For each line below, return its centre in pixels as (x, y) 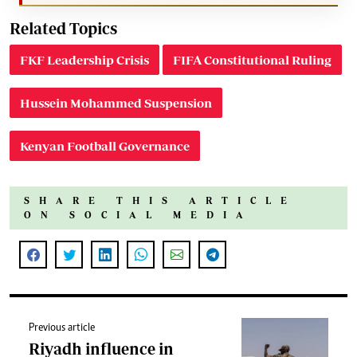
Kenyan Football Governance (105, 146)
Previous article (62, 329)
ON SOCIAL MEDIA (138, 215)
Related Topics (63, 29)
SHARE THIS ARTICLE (160, 201)
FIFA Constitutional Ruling (252, 60)
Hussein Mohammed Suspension (116, 103)
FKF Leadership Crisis (84, 60)
